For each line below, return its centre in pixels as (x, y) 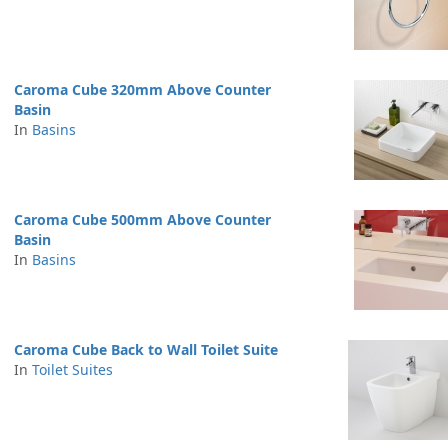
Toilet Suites (72, 369)
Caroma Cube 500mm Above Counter (142, 219)
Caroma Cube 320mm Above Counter (142, 89)
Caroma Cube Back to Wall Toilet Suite (146, 349)
